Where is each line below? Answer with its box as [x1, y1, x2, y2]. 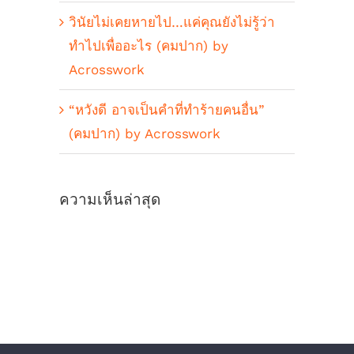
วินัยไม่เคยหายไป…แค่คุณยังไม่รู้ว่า [69, 14, 275, 31]
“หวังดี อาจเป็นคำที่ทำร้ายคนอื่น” [69, 102, 265, 119]
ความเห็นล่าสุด [59, 190, 160, 209]
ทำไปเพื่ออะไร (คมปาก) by [69, 38, 228, 55]
